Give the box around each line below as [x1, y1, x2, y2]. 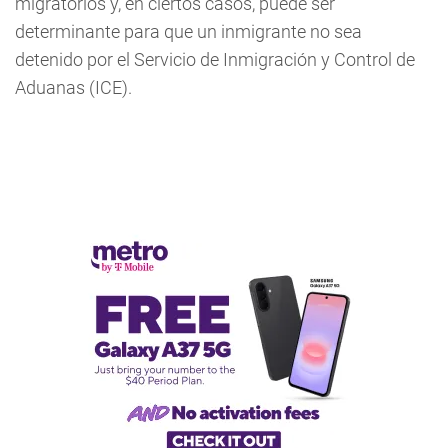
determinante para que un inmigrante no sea [15, 20, 362, 42]
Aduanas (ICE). [15, 76, 132, 98]
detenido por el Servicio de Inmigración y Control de [15, 48, 415, 70]
